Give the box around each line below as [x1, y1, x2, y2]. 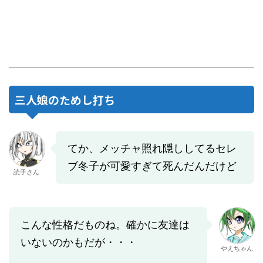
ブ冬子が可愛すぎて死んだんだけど [68, 160, 237, 173]
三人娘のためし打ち [15, 92, 115, 108]
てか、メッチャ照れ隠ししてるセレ [68, 142, 237, 155]
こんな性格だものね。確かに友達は [21, 218, 190, 231]
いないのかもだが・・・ [21, 236, 137, 249]
